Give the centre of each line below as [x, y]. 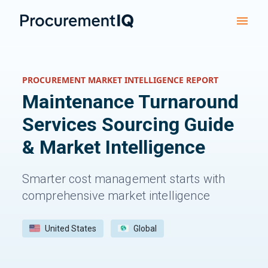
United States [70, 228]
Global [145, 228]
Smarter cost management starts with [124, 179]
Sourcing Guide [165, 124]
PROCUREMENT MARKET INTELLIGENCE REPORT [120, 80]
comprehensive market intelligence [116, 195]
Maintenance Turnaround [130, 101]
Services [59, 124]
